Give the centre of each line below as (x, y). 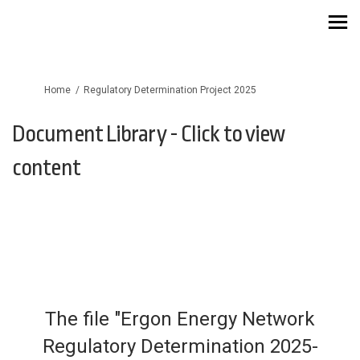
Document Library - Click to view (149, 134)
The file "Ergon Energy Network (180, 319)
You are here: (41, 89)
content (46, 168)
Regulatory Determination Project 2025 (170, 90)
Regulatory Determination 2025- (180, 346)
